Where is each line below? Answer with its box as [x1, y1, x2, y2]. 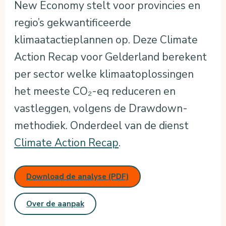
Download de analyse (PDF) [26, 171, 129, 182]
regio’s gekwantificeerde [14, 15, 132, 30]
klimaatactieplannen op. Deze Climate [14, 32, 198, 47]
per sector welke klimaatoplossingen [14, 67, 194, 81]
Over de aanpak [26, 198, 85, 209]
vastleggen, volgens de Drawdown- [14, 101, 188, 116]
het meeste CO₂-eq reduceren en [14, 84, 176, 98]
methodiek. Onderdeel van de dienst [14, 118, 189, 133]
